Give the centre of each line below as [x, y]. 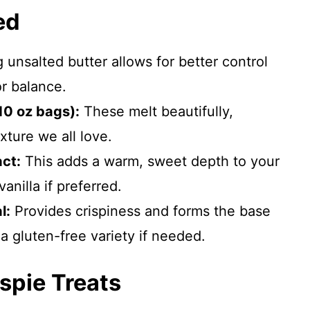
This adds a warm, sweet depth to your [150, 161]
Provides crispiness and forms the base [140, 211]
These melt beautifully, [156, 111]
